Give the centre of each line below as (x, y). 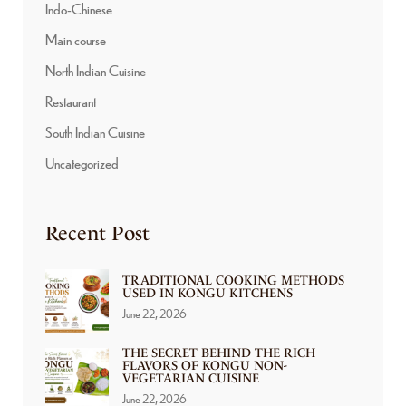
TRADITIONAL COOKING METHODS (233, 281)
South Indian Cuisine (95, 132)
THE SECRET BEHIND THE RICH (219, 353)
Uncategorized (82, 163)
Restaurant (71, 101)
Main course (76, 40)
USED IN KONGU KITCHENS (208, 294)
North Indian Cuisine (96, 71)
